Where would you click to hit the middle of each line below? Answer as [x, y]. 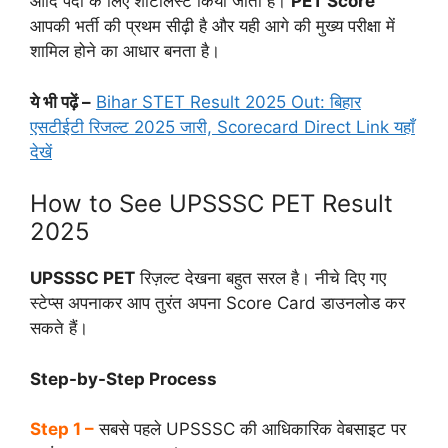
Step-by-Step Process [123, 378]
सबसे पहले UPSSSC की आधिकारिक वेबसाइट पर [252, 429]
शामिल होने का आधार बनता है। [125, 51]
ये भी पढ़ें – [60, 101]
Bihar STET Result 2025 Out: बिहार [228, 101]
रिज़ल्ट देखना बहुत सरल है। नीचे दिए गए [260, 278]
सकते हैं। [59, 328]
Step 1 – [62, 429]
